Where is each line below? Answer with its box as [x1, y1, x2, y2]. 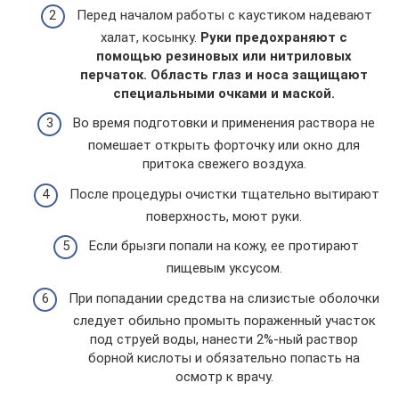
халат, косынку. [101, 28, 200, 45]
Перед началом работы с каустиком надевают [76, 6, 372, 23]
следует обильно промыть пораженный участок [72, 312, 376, 329]
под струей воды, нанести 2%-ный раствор [90, 330, 358, 347]
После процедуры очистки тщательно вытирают [69, 185, 379, 202]
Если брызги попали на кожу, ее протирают [89, 238, 359, 254]
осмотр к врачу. [175, 368, 273, 385]
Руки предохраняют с [200, 28, 347, 45]
